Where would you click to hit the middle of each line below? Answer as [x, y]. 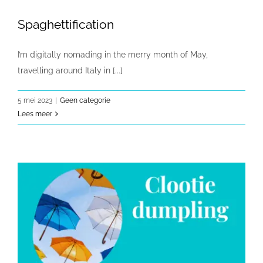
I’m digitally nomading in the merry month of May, [113, 54]
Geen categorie [85, 100]
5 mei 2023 [35, 100]
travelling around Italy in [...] [70, 70]
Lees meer [35, 114]
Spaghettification [66, 24]
